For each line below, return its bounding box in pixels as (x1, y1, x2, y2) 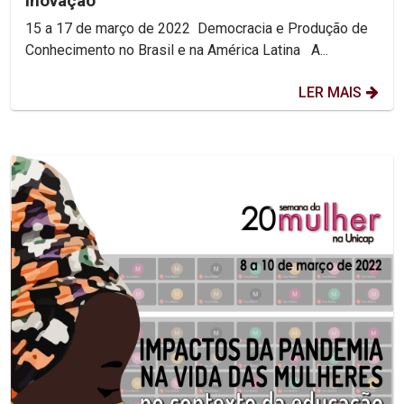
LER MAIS (298, 83, 362, 101)
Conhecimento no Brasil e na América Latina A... (311, 41, 328, 59)
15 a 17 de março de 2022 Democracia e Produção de (25, 19, 197, 37)
